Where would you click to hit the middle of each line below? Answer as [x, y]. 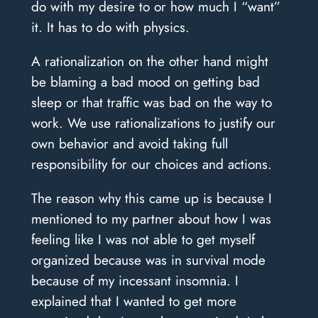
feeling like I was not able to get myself [143, 240]
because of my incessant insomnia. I [135, 281]
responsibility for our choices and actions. [151, 164]
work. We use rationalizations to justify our [153, 123]
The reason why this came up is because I [151, 198]
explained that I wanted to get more [133, 301]
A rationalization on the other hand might [149, 61]
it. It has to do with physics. [110, 27]
